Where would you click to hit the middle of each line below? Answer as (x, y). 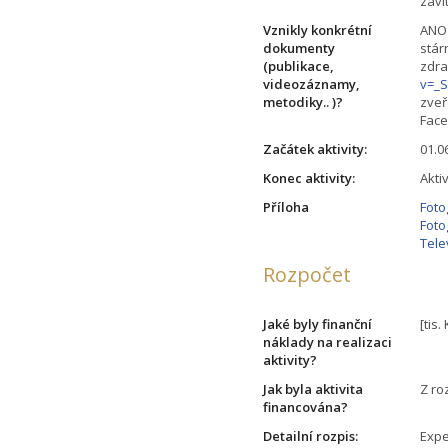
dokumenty (299, 47)
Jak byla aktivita (313, 388)
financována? (306, 406)
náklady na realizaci (328, 341)
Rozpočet (307, 274)
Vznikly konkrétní (318, 29)
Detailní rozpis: (311, 435)
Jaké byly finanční (318, 323)
